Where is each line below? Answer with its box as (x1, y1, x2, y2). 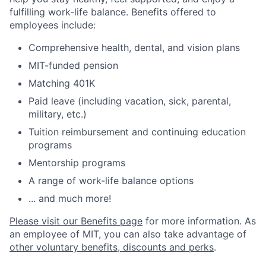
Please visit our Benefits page (9, 215, 142, 227)
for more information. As (142, 215, 256, 227)
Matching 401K (28, 77, 95, 90)
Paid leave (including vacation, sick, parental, (28, 95, 231, 107)
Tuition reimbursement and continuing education (28, 126, 246, 138)
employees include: (9, 19, 96, 31)
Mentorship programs (28, 157, 125, 169)
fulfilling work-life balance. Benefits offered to (9, 6, 216, 18)
